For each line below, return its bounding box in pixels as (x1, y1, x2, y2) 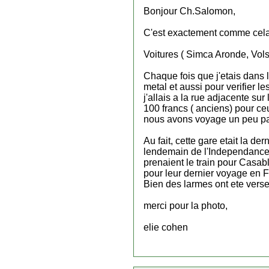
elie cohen (144, 222, 188, 232)
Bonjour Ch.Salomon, (144, 6, 235, 16)
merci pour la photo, (144, 201, 228, 211)
